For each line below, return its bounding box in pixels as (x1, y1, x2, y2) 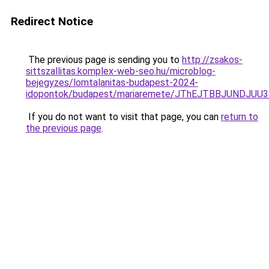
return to (221, 111, 258, 122)
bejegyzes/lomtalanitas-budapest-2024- (26, 77, 198, 88)
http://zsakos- (182, 54, 243, 65)
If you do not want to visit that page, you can (26, 111, 221, 122)
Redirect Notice (11, 14, 93, 28)
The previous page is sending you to (26, 54, 182, 65)
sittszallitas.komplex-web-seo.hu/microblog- (26, 65, 216, 77)
